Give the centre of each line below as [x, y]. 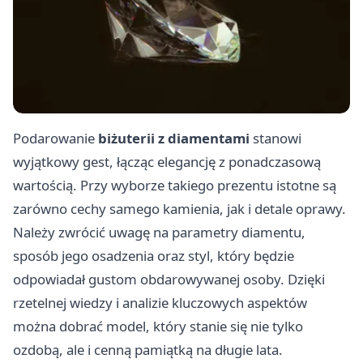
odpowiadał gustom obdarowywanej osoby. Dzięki [169, 279]
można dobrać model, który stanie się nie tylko [158, 326]
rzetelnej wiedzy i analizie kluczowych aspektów [160, 302]
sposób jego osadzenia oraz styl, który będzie [154, 255]
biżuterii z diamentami [174, 138]
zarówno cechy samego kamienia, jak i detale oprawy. [179, 208]
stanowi [275, 138]
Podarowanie [56, 138]
